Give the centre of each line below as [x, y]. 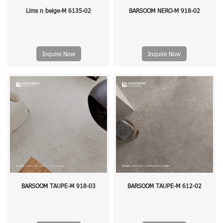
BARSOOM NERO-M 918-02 [164, 10]
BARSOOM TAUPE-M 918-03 [59, 185]
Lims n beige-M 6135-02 [59, 10]
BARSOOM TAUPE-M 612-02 [164, 185]
